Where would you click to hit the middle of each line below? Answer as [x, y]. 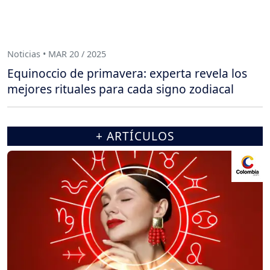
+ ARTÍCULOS [135, 136]
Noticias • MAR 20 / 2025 [57, 54]
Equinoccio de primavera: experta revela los [127, 73]
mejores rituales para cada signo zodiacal [121, 89]
